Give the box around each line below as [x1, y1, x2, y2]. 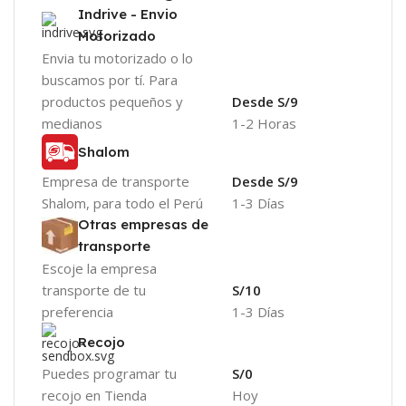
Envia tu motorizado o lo [42, 49, 193, 68]
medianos [42, 114, 102, 133]
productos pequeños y [42, 92, 183, 111]
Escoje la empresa [42, 258, 157, 277]
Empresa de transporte [42, 171, 189, 190]
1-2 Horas [232, 114, 297, 133]
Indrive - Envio [78, 5, 178, 24]
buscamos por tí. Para [42, 71, 178, 90]
